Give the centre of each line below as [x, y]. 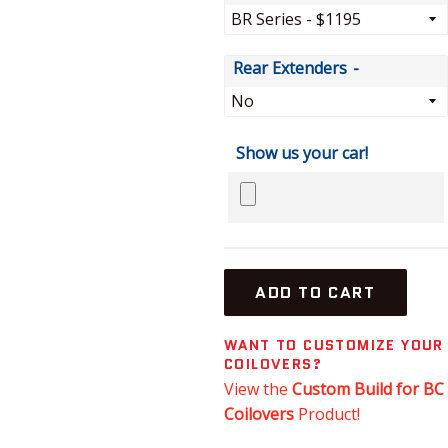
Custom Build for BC [368, 389]
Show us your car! [302, 153]
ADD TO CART [315, 293]
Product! [327, 414]
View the [258, 389]
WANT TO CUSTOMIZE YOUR [334, 345]
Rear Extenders [290, 68]
